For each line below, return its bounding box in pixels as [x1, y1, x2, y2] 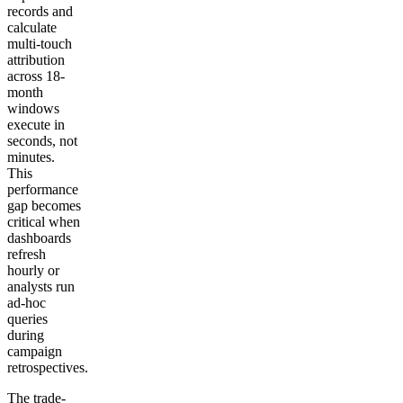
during [7, 327, 44, 344]
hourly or [7, 263, 59, 279]
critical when [7, 214, 80, 230]
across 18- [7, 68, 65, 85]
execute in [7, 117, 65, 133]
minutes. [7, 149, 55, 166]
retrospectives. [7, 360, 88, 376]
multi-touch [7, 36, 72, 52]
